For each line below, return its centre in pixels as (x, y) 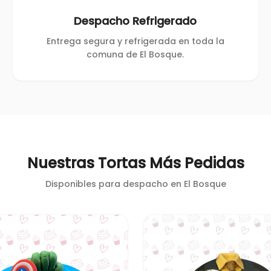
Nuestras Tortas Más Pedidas (135, 163)
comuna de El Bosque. (135, 54)
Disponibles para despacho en (114, 184)
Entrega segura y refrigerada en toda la (135, 41)
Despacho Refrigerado (135, 21)
